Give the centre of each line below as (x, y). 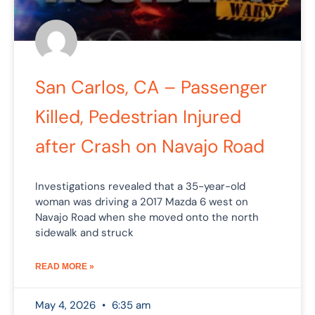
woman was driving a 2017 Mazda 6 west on (142, 201)
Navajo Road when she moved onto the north (147, 217)
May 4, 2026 (67, 305)
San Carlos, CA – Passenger (151, 87)
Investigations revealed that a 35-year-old (140, 186)
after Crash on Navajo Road (150, 146)
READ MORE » (65, 266)
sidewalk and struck (84, 232)
